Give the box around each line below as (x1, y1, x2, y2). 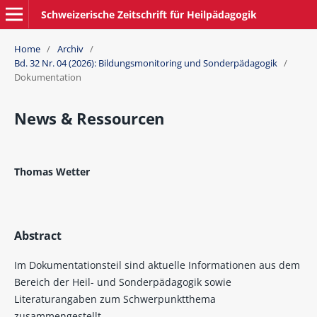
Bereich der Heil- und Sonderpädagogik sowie (13, 275, 231, 289)
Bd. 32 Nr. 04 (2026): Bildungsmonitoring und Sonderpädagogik (13, 57, 277, 70)
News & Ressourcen (13, 108, 165, 130)
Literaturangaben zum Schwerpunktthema (13, 292, 216, 306)
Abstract (13, 227, 62, 243)
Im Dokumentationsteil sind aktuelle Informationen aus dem (13, 258, 300, 272)
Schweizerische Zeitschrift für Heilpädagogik (40, 7, 257, 21)
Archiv (57, 42, 83, 56)
